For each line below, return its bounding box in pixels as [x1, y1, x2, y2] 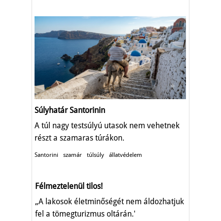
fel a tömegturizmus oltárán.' [35, 209, 136, 219]
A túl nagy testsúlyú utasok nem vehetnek [35, 121, 180, 131]
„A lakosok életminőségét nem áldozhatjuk [35, 197, 184, 207]
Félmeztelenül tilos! [35, 182, 103, 191]
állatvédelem [109, 151, 142, 159]
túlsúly [87, 151, 104, 159]
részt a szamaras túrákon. [35, 133, 124, 143]
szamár [63, 151, 82, 159]
